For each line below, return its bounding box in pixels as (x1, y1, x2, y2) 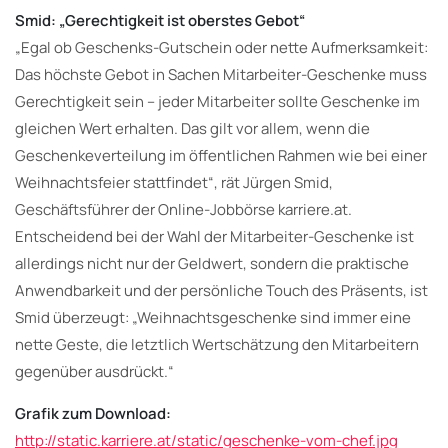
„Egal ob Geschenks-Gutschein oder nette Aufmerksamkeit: (15, 36, 428, 58)
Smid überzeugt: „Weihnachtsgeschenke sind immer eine (15, 306, 411, 328)
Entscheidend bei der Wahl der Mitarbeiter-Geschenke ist (15, 225, 414, 247)
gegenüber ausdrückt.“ (15, 360, 174, 382)
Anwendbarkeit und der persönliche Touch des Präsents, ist (15, 279, 428, 301)
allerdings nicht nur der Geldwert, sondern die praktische (15, 252, 409, 274)
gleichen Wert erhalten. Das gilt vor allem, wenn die (15, 117, 370, 139)
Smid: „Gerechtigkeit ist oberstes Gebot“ (15, 9, 305, 31)
